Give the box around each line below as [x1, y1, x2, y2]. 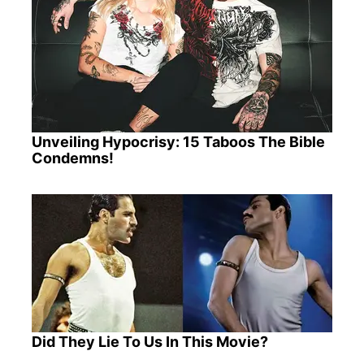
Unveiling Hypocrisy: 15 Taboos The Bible [31, 133, 325, 151]
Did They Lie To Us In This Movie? [31, 333, 268, 351]
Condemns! [31, 149, 114, 167]
